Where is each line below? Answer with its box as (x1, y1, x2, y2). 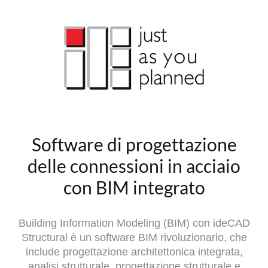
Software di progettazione (31, 133, 237, 155)
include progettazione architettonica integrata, (25, 245, 243, 258)
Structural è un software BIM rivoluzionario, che (21, 231, 247, 243)
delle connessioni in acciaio (28, 154, 240, 176)
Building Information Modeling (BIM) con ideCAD (18, 217, 250, 229)
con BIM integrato (63, 176, 205, 198)
